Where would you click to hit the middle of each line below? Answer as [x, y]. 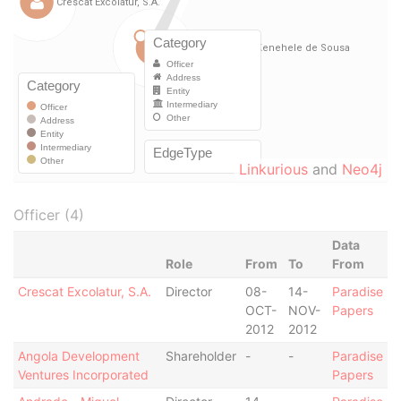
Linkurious [273, 169]
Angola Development [78, 356]
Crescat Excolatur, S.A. [84, 291]
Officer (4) [49, 215]
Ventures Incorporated [83, 375]
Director [188, 291]
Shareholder [200, 356]
